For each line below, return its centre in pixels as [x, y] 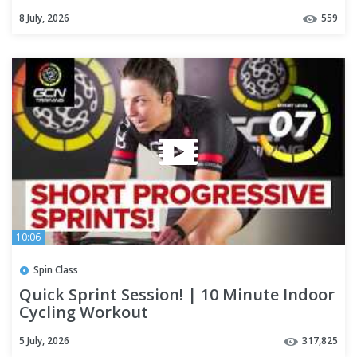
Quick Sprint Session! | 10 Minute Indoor [177, 295]
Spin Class [56, 270]
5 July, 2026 [44, 341]
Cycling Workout [84, 312]
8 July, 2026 [44, 18]
